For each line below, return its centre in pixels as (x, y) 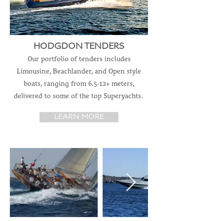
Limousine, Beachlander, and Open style (79, 72)
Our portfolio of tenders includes (79, 59)
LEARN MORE (79, 117)
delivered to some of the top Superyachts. (79, 96)
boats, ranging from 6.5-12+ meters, (79, 84)
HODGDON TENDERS (79, 47)
